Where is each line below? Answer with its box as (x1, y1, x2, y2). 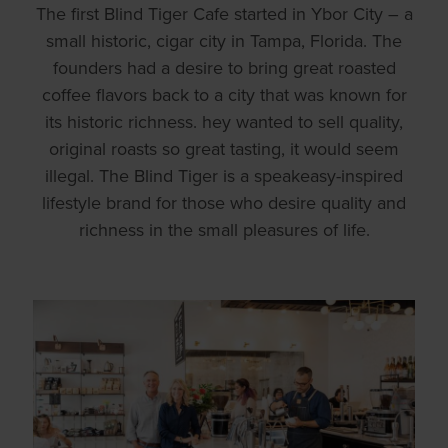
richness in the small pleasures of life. (78, 217, 370, 243)
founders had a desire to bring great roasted (52, 55, 396, 81)
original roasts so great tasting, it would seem (49, 136, 399, 162)
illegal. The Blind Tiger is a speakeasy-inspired (45, 163, 403, 189)
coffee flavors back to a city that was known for (41, 82, 407, 108)
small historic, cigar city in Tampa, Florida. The (46, 28, 402, 54)
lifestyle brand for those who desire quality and (42, 190, 406, 216)
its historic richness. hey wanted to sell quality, (45, 109, 403, 135)
